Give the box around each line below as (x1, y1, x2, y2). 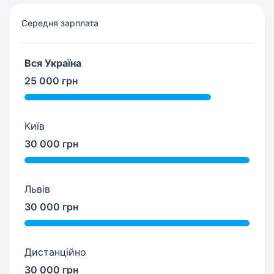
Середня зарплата (21, 18, 98, 28)
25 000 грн (24, 75, 78, 87)
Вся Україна (24, 57, 81, 69)
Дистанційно (24, 246, 86, 258)
